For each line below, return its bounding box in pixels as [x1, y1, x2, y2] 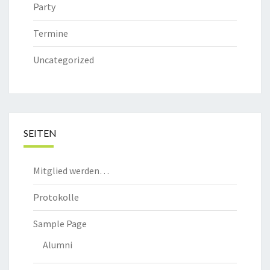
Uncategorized [33, 54, 94, 66]
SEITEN [24, 127, 57, 139]
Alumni [43, 239, 72, 251]
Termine [33, 27, 68, 40]
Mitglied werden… [33, 165, 109, 177]
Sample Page [33, 218, 87, 230]
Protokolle [33, 191, 79, 204]
